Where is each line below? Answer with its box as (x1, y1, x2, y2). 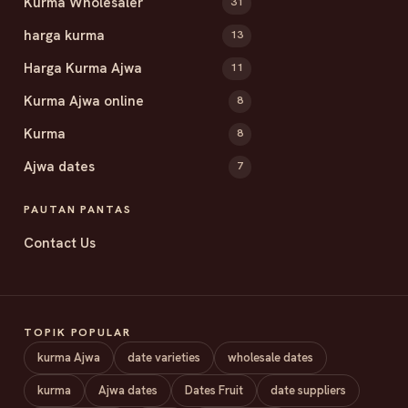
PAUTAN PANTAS (24, 201, 132, 217)
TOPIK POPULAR (24, 324, 131, 340)
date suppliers (270, 382, 346, 398)
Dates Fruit (185, 382, 243, 398)
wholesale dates (228, 349, 313, 365)
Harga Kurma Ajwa (24, 58, 142, 77)
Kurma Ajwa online (24, 91, 144, 110)
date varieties (127, 349, 200, 365)
